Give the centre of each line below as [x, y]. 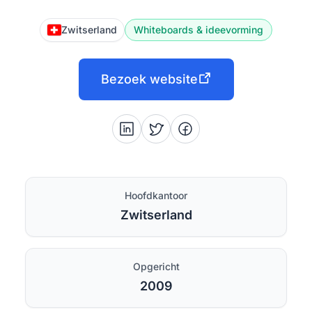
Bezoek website [149, 79]
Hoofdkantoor [156, 195]
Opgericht [156, 266]
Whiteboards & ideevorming [198, 30]
